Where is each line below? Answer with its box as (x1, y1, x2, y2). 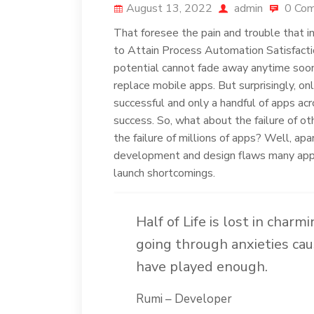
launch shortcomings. (114, 165, 215, 181)
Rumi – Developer (136, 290, 232, 307)
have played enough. (136, 257, 268, 276)
